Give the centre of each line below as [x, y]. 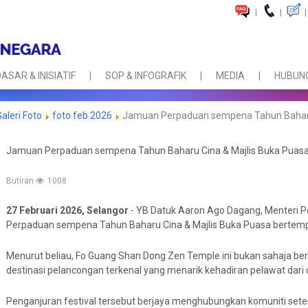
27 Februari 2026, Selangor [67, 210]
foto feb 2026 [82, 115]
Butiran [21, 181]
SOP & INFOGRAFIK [146, 76]
